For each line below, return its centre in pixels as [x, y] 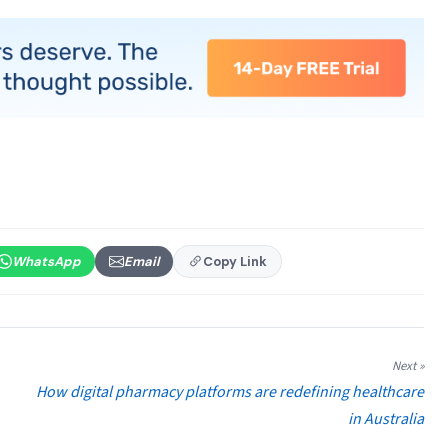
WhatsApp [46, 262]
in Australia [386, 419]
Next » [408, 366]
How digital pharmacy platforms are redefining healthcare [230, 392]
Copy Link [235, 262]
